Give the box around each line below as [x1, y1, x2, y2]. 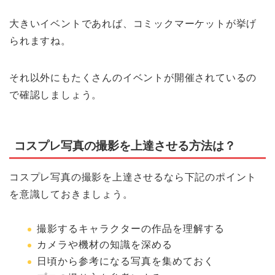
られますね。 [9, 36, 71, 47]
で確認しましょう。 [9, 90, 103, 101]
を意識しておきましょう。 [9, 188, 133, 199]
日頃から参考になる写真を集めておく [37, 255, 214, 266]
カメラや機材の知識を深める [37, 239, 172, 250]
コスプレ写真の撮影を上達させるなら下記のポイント [9, 171, 257, 182]
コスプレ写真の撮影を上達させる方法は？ [14, 139, 236, 152]
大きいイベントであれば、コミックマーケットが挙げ [9, 18, 257, 29]
